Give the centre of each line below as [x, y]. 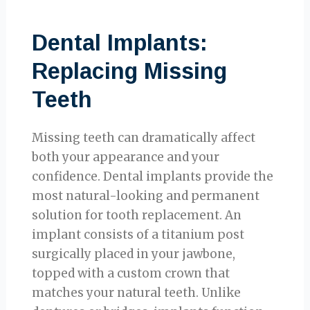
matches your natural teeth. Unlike [137, 292]
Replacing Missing [130, 71]
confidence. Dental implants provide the [153, 176]
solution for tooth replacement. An [137, 215]
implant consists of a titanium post [138, 234]
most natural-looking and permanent [146, 195]
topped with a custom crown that [131, 273]
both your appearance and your [126, 157]
